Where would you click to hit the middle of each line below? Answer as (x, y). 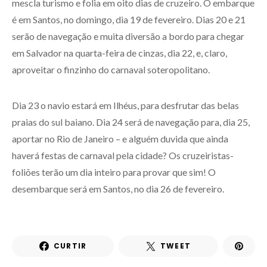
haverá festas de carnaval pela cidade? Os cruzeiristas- (123, 156)
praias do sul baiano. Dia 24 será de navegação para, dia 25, (131, 122)
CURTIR (70, 246)
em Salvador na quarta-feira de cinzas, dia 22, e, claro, (119, 53)
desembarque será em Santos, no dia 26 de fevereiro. (118, 189)
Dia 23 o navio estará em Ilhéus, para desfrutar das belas (125, 105)
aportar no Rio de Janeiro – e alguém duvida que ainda (120, 139)
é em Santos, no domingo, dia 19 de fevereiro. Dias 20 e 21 (129, 20)
